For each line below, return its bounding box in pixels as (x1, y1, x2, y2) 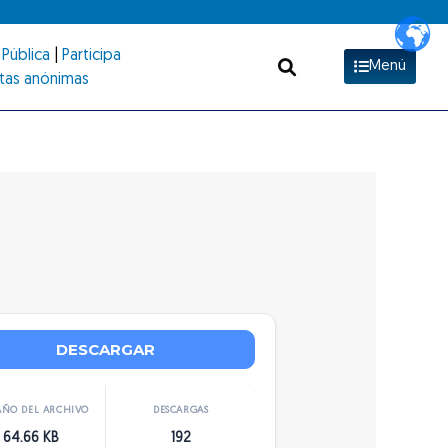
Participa (61, 47, 121, 64)
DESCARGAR (56, 339, 156, 359)
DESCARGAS (153, 404, 209, 416)
